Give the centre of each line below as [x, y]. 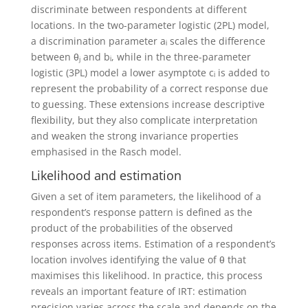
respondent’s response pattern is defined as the [141, 212]
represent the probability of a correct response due [149, 88]
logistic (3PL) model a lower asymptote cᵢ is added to [150, 72]
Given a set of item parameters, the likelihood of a [146, 196]
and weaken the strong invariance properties [134, 135]
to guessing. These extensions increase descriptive [147, 104]
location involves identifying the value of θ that [138, 259]
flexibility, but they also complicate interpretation [144, 120]
